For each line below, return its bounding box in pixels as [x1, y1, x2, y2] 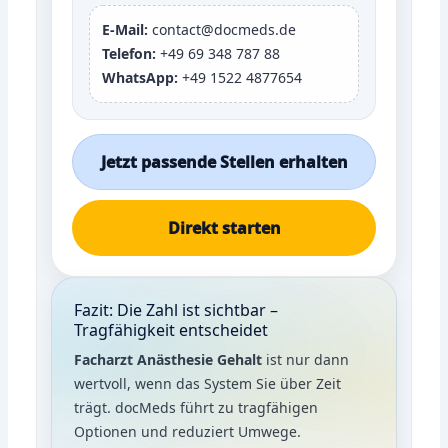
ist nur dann [262, 349, 350, 369]
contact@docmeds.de [148, 19, 297, 39]
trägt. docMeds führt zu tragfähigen [74, 397, 319, 417]
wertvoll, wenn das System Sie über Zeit [74, 373, 342, 393]
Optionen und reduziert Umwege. [74, 421, 302, 441]
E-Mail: [102, 19, 149, 39]
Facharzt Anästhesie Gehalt [74, 349, 263, 369]
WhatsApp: [102, 67, 179, 87]
